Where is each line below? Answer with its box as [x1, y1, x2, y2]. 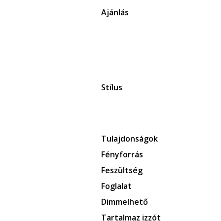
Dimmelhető [101, 196, 148, 207]
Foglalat [101, 181, 132, 191]
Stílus [101, 82, 122, 93]
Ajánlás [101, 7, 129, 18]
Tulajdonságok [101, 133, 158, 144]
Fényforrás [101, 149, 143, 160]
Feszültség [101, 165, 143, 176]
